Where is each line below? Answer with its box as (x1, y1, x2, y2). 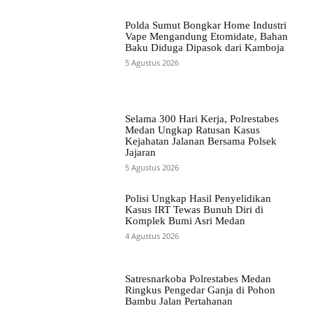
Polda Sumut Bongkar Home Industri (124, 19, 286, 31)
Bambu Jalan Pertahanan (124, 295, 233, 307)
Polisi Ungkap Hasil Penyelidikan (124, 193, 271, 205)
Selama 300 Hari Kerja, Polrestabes (124, 113, 279, 125)
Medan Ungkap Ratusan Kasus (124, 124, 260, 136)
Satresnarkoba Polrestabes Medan (124, 272, 271, 284)
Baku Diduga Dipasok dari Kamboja (124, 41, 287, 53)
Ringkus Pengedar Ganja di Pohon (124, 284, 275, 296)
